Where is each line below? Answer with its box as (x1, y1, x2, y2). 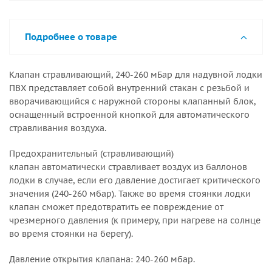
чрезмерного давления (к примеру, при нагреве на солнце (9, 215, 260, 226)
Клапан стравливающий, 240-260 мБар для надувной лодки (9, 69, 262, 80)
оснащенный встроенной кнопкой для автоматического (9, 109, 250, 120)
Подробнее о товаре (25, 31, 117, 42)
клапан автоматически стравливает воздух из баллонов (9, 161, 247, 172)
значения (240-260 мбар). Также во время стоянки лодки (9, 188, 251, 199)
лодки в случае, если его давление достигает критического (9, 175, 260, 186)
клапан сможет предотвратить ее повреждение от (9, 202, 223, 212)
